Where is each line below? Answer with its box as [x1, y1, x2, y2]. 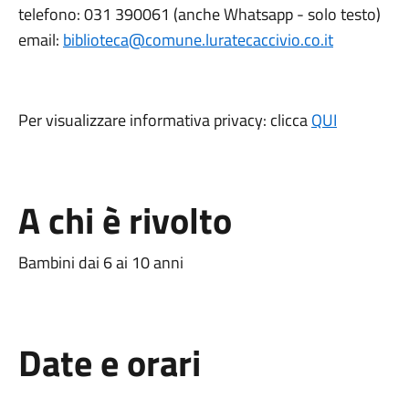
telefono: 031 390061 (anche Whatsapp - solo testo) [17, 2, 381, 26]
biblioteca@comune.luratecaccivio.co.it [62, 27, 333, 52]
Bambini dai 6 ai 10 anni [17, 250, 184, 275]
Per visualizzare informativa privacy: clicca [17, 108, 311, 132]
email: [17, 27, 63, 52]
